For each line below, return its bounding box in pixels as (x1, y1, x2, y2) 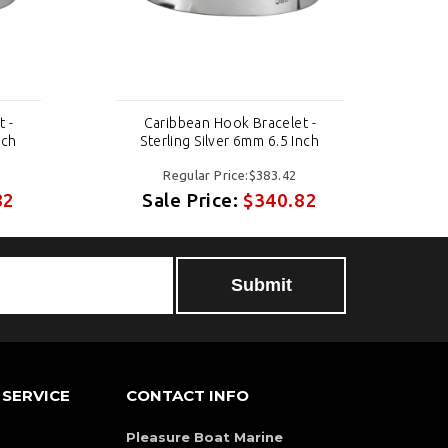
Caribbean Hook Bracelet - (143, 114, 316, 131)
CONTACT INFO (126, 385, 249, 405)
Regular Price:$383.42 (163, 167, 297, 182)
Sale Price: (142, 188, 244, 211)
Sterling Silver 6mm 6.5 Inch (140, 132, 320, 149)
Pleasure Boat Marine (126, 428, 283, 445)
